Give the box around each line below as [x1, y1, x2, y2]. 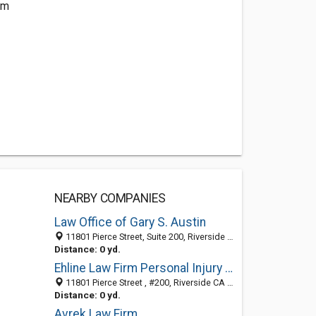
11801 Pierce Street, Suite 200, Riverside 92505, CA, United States [63, 231, 227, 242]
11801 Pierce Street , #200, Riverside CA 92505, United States [63, 277, 227, 288]
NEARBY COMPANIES [54, 191, 166, 205]
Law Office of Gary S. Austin [54, 215, 206, 229]
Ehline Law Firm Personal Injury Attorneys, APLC [224, 261, 233, 275]
